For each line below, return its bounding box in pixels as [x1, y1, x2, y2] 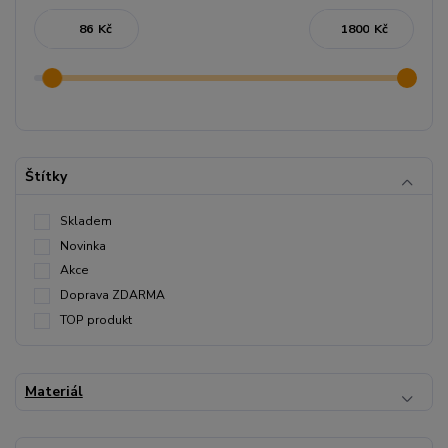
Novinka [60, 237, 106, 254]
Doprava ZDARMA [60, 287, 165, 304]
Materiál [24, 382, 83, 402]
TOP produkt [60, 311, 132, 328]
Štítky [24, 166, 67, 186]
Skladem [60, 212, 112, 229]
